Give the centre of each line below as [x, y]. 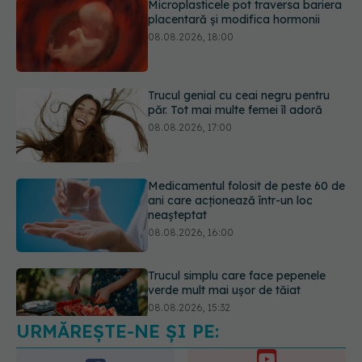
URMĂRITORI [95, 332]
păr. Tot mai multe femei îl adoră [236, 26]
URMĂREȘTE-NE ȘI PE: [118, 274]
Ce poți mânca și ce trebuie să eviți [242, 282]
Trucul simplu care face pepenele [237, 192]
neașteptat [178, 131]
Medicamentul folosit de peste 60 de [247, 102]
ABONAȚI [267, 341]
